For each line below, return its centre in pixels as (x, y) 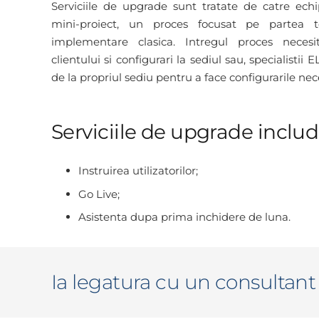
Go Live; (99, 194)
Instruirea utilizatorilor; (138, 171)
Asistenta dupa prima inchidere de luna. (184, 217)
